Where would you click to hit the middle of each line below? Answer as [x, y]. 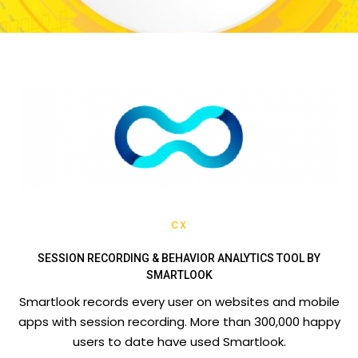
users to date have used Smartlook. [179, 341]
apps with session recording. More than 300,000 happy [179, 321]
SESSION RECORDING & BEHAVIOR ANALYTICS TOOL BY [179, 258]
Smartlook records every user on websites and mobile [179, 301]
